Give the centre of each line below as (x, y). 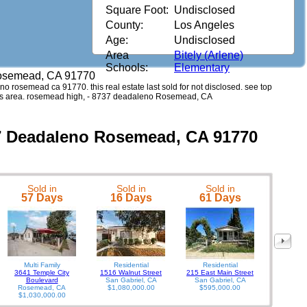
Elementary (202, 67)
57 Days (42, 197)
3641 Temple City (42, 272)
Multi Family (42, 265)
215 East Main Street (220, 272)
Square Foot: (137, 10)
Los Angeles (204, 25)
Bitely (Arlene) (209, 55)
